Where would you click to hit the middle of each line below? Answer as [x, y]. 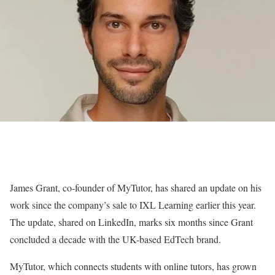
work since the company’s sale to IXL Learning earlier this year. [133, 205]
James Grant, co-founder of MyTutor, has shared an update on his [136, 188]
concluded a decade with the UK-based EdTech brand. [115, 239]
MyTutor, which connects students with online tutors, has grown [133, 266]
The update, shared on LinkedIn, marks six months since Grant [131, 222]
